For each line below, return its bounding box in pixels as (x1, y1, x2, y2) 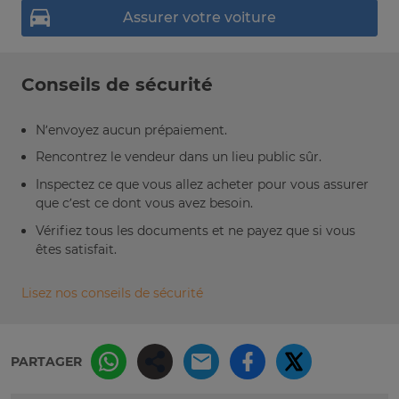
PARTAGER (11, 354, 82, 370)
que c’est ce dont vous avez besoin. (36, 195, 253, 212)
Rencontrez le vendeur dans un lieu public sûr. (36, 149, 322, 166)
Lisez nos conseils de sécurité (21, 285, 203, 302)
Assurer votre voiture (123, 9, 276, 27)
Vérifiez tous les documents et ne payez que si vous (36, 222, 355, 239)
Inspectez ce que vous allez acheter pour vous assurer (36, 176, 369, 193)
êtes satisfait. (36, 240, 117, 257)
